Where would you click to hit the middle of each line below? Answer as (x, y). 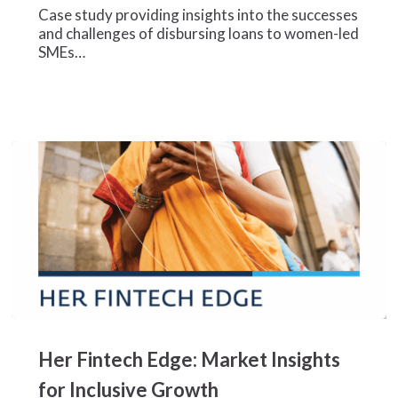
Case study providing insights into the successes (198, 15)
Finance (36, 17)
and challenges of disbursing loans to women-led (198, 34)
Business (40, 92)
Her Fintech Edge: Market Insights (189, 360)
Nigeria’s (41, 54)
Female (35, 73)
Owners (38, 110)
